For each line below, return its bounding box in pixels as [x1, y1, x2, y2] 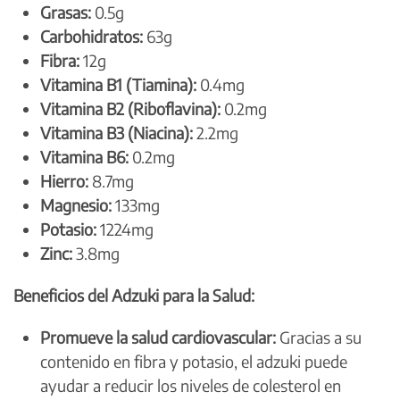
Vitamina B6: [40, 146, 129, 167]
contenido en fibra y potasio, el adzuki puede [40, 350, 347, 371]
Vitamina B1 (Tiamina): [40, 73, 196, 95]
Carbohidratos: [40, 25, 143, 46]
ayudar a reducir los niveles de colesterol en [40, 374, 341, 396]
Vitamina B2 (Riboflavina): [40, 97, 221, 119]
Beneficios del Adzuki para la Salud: [13, 284, 254, 305]
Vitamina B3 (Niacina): [40, 121, 193, 143]
